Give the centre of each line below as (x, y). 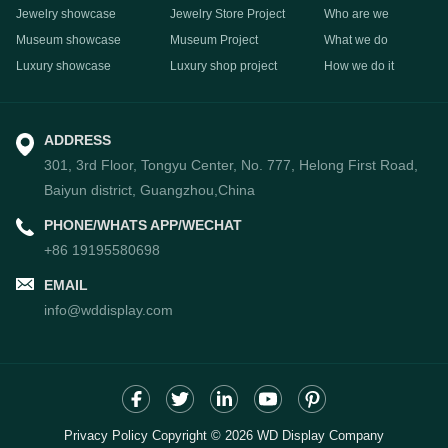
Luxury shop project (223, 65)
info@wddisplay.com (108, 309)
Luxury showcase (63, 65)
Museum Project (213, 39)
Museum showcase (68, 39)
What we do (355, 39)
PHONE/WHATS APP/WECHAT (143, 224)
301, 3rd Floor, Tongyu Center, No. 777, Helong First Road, (231, 164)
